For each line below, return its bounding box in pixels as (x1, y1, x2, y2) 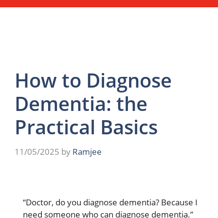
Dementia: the (15, 90, 147, 117)
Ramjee (73, 146, 102, 158)
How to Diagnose (15, 66, 172, 93)
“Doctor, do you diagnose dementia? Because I (23, 197, 198, 208)
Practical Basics (15, 113, 158, 140)
